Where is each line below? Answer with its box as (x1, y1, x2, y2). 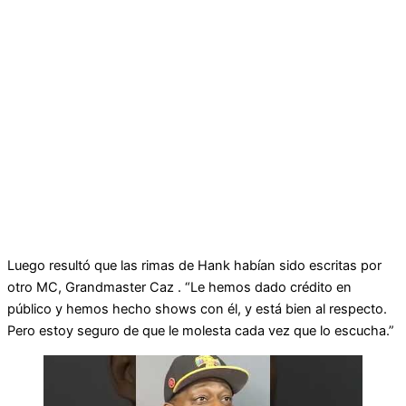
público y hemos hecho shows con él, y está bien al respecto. (7, 301, 387, 318)
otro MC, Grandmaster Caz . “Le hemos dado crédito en (7, 279, 352, 296)
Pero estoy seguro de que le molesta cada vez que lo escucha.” (7, 323, 394, 340)
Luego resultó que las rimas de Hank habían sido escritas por (7, 257, 382, 275)
